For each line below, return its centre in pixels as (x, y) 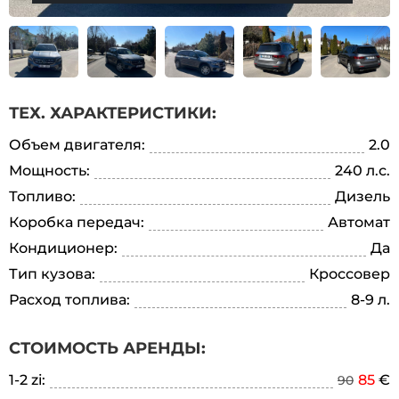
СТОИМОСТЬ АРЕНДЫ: (107, 349)
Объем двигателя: (77, 145)
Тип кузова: (52, 274)
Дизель (362, 197)
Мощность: (49, 171)
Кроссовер (350, 274)
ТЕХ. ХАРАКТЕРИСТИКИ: (113, 114)
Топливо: (42, 197)
